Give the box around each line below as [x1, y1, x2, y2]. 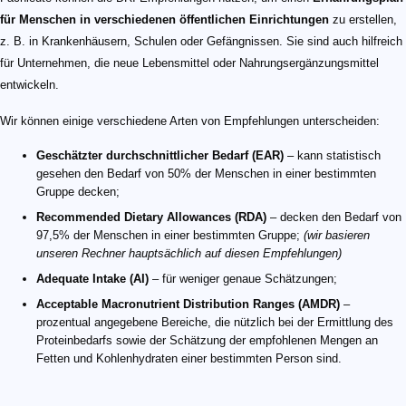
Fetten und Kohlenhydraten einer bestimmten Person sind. [36, 352, 342, 366]
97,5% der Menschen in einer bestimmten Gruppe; [36, 228, 304, 243]
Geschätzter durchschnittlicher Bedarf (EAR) [36, 149, 284, 163]
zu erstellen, [329, 13, 397, 27]
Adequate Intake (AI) [36, 272, 149, 286]
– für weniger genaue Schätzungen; [149, 272, 337, 286]
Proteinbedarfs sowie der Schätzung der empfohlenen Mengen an [36, 333, 378, 348]
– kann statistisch [284, 149, 381, 163]
